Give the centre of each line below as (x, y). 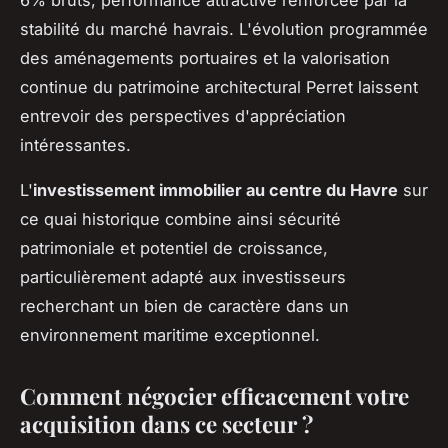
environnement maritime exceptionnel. (170, 334)
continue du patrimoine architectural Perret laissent (219, 86)
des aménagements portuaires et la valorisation (205, 57)
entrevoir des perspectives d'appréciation (183, 115)
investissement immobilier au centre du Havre (215, 189)
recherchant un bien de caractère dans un (184, 305)
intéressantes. (75, 144)
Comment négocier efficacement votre (214, 395)
